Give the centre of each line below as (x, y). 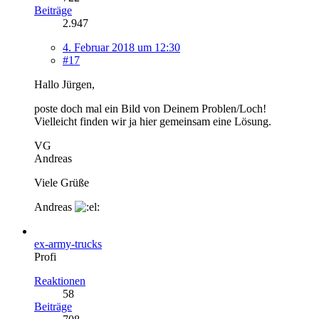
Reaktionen (60, 281)
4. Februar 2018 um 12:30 (121, 47)
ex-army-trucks (68, 244)
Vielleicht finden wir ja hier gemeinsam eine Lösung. (153, 121)
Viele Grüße (62, 182)
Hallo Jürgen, (64, 84)
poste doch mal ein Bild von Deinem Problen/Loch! (150, 108)
